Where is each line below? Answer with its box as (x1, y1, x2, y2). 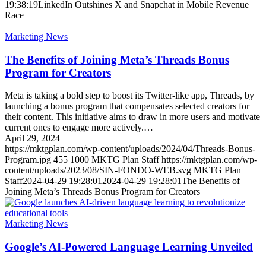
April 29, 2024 (5, 133, 60, 144)
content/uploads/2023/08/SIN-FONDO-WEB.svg (5, 165, 191, 176)
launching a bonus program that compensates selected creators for (5, 101, 249, 112)
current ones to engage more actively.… (5, 122, 153, 133)
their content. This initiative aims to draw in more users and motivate (5, 112, 260, 122)
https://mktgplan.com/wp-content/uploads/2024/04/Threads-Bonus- (5, 144, 255, 154)
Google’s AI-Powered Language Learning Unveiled (5, 240, 253, 254)
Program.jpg (5, 154, 51, 165)
